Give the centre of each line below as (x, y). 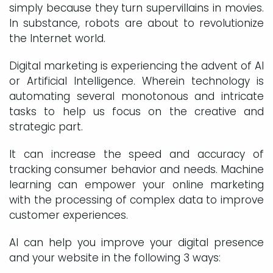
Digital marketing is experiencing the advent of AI (136, 66)
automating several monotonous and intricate (136, 96)
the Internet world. (57, 38)
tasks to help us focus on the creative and (136, 111)
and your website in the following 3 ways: (115, 257)
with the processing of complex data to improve (136, 200)
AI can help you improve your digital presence (136, 242)
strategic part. (46, 126)
